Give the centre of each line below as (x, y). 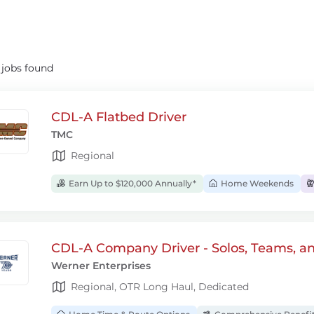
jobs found (27, 68)
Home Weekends (256, 183)
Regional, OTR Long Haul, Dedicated (160, 286)
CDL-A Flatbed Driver (119, 117)
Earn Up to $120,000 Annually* (131, 183)
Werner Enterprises (101, 266)
